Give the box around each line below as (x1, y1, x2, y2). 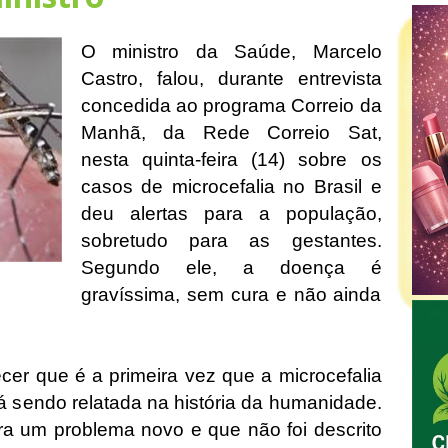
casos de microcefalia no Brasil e (80, 175, 382, 197)
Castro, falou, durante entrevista (80, 67, 382, 89)
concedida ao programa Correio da (80, 94, 382, 116)
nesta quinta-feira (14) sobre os (80, 148, 382, 170)
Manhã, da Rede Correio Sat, (80, 121, 382, 143)
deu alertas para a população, (80, 202, 382, 224)
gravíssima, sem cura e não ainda (80, 283, 382, 305)
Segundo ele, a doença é (80, 256, 382, 278)
